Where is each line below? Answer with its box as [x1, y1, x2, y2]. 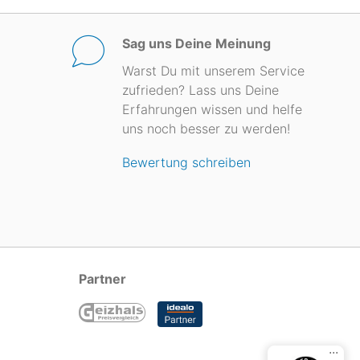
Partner [79, 271, 126, 287]
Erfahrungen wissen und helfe [122, 101, 302, 117]
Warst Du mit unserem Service [122, 63, 305, 79]
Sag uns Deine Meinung [122, 35, 271, 51]
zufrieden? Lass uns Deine [122, 82, 279, 98]
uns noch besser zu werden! [122, 121, 290, 137]
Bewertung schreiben [122, 154, 251, 170]
